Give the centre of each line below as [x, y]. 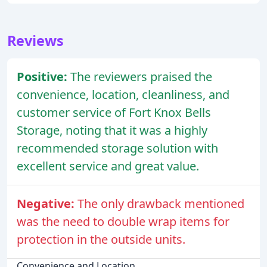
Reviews [35, 40]
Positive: [44, 76]
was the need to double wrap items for [123, 221]
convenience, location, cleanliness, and [123, 94]
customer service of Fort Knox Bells [114, 112]
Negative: [47, 203]
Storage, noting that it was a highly [112, 130]
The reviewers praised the [141, 76]
